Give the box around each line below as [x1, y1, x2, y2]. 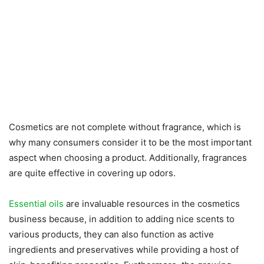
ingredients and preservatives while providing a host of [9, 243, 239, 255]
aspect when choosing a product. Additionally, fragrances [9, 151, 247, 163]
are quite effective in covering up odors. [9, 167, 176, 179]
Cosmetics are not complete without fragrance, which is [9, 121, 241, 133]
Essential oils [9, 197, 64, 209]
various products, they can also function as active [9, 228, 214, 240]
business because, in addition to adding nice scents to [9, 213, 235, 225]
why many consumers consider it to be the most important [9, 136, 252, 148]
